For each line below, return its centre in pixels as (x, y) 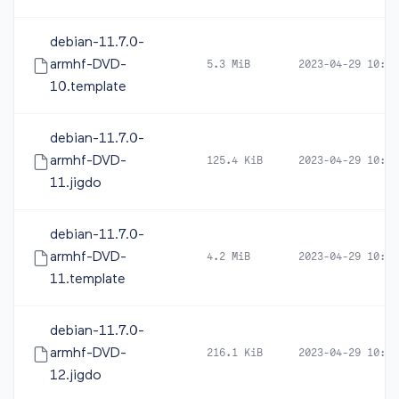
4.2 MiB (228, 257)
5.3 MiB (228, 65)
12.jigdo (76, 376)
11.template (88, 280)
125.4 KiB (235, 161)
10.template (88, 87)
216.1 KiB (235, 354)
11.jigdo (76, 183)
